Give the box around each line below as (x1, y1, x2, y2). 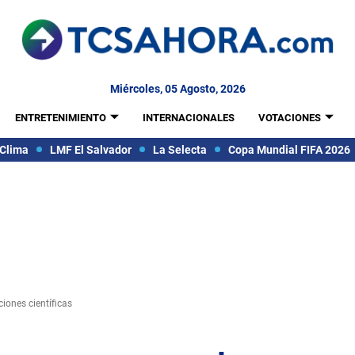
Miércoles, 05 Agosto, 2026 (109, 82, 246, 95)
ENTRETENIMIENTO (14, 112, 106, 124)
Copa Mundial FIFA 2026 (227, 143, 350, 156)
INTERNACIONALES (142, 112, 235, 124)
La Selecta (152, 143, 207, 156)
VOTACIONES (258, 112, 321, 124)
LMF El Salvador (49, 143, 132, 156)
